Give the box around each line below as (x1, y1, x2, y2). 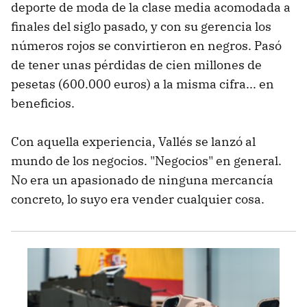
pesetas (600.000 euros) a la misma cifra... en (11, 76, 274, 92)
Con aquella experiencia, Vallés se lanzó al (11, 134, 256, 149)
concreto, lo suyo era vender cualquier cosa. (11, 191, 265, 207)
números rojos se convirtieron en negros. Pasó (11, 38, 282, 53)
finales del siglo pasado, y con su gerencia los (11, 19, 271, 34)
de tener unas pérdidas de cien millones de (11, 57, 262, 73)
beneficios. (11, 95, 77, 111)
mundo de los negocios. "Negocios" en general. (11, 153, 282, 169)
